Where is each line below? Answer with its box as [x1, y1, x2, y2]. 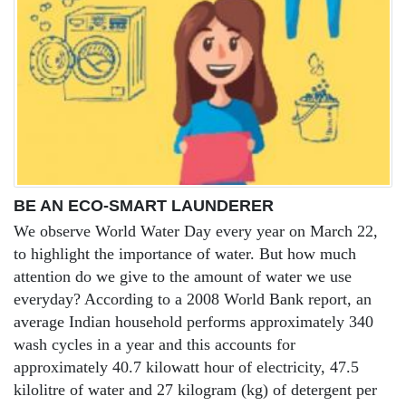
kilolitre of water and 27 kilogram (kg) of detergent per [14, 381, 377, 400]
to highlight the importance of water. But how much [14, 245, 356, 264]
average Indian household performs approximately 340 [14, 313, 373, 332]
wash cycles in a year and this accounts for [14, 335, 295, 354]
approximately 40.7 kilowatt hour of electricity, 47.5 [14, 358, 359, 377]
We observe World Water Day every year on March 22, [14, 222, 378, 241]
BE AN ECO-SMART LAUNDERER [14, 197, 274, 216]
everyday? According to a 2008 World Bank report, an [14, 290, 372, 309]
